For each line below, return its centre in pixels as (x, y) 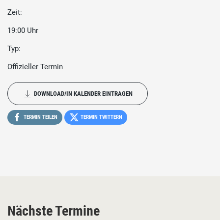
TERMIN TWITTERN (101, 117)
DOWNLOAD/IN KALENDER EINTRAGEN (82, 94)
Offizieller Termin (35, 67)
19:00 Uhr (23, 31)
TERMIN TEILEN (40, 117)
